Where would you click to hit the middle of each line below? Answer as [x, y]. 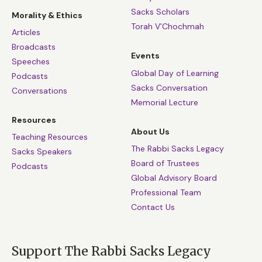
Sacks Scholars [160, 12]
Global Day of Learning [175, 73]
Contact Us [153, 207]
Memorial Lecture [165, 102]
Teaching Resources [50, 137]
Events [145, 56]
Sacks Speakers [42, 152]
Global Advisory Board [174, 177]
